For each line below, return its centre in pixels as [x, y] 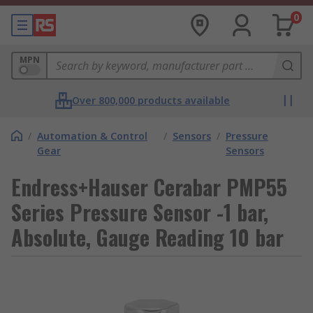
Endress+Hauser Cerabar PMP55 [149, 187]
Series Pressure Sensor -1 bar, [140, 212]
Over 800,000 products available [151, 100]
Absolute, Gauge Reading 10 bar [147, 237]
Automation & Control [92, 136]
